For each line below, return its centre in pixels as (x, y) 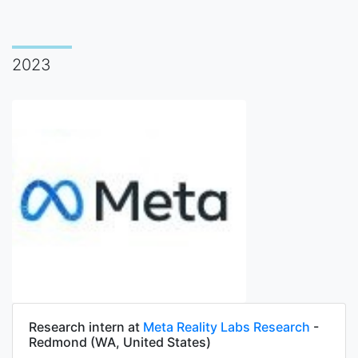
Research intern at (86, 327)
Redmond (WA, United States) (120, 342)
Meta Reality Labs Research (227, 327)
